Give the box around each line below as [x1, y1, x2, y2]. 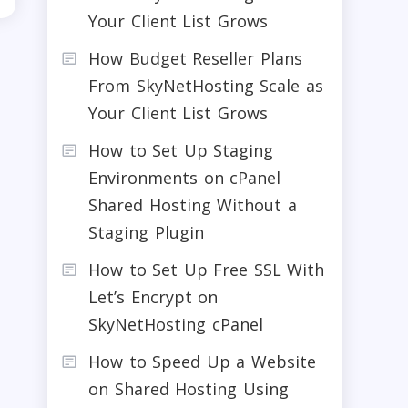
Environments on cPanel [88, 166, 280, 189]
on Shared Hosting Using [88, 377, 289, 400]
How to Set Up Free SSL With [88, 258, 324, 280]
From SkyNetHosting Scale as [88, 74, 323, 97]
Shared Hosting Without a [88, 193, 297, 216]
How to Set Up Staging [88, 138, 273, 161]
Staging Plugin [88, 220, 204, 243]
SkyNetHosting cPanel [88, 312, 263, 335]
